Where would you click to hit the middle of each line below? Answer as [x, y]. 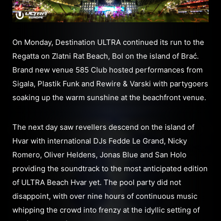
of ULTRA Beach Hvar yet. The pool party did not [97, 182]
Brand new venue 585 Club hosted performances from [108, 70]
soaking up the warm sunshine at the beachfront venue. [109, 97]
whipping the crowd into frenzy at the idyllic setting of [106, 210]
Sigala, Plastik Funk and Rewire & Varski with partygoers [110, 83]
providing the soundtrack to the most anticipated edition [110, 168]
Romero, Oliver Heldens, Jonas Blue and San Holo [99, 154]
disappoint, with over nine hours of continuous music [105, 196]
